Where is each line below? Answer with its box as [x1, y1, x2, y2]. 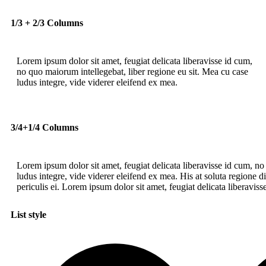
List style [11, 210, 46, 220]
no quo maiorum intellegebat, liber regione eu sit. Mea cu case [17, 66, 248, 77]
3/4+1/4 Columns [11, 122, 78, 133]
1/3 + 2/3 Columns [11, 18, 83, 28]
